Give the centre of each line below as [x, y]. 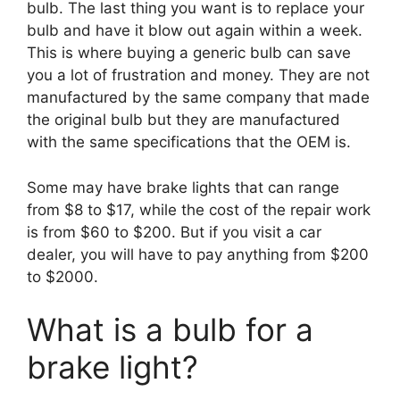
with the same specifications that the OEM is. [189, 142]
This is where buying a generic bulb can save [189, 53]
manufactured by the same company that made [198, 98]
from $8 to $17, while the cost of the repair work [199, 209]
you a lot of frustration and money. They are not [198, 75]
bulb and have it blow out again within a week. [195, 31]
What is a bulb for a [170, 330]
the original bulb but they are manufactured [183, 120]
